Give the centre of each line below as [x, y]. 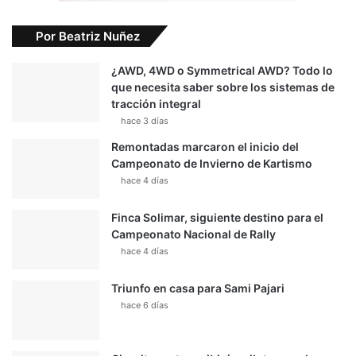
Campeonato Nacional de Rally [193, 234]
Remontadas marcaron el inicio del [205, 147]
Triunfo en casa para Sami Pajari [198, 288]
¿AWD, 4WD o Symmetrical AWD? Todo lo [222, 71]
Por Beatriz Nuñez [88, 37]
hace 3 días [145, 121]
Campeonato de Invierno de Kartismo [212, 164]
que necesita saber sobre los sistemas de [223, 87]
